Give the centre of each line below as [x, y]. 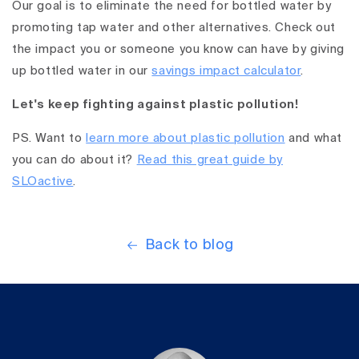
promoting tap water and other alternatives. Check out [174, 28]
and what [314, 139]
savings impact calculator [226, 71]
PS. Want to [49, 139]
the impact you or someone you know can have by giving [178, 50]
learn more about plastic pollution [186, 139]
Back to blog [190, 246]
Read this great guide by [210, 160]
